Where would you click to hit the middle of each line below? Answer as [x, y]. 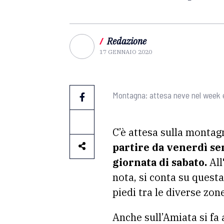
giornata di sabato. [160, 162]
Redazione [127, 41]
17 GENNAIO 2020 [126, 52]
